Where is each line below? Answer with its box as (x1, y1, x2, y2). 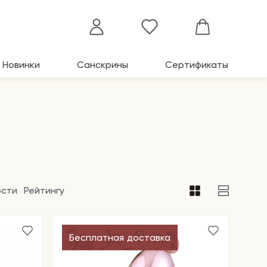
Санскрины (77, 59, 128, 70)
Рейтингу (24, 185, 64, 196)
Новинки (2, 59, 40, 70)
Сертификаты (165, 59, 228, 70)
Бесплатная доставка (69, 232, 170, 243)
